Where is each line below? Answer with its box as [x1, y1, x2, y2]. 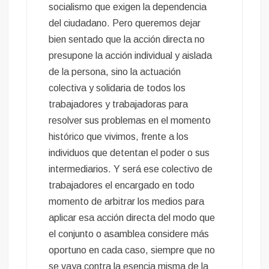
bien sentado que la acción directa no [49, 34, 205, 45]
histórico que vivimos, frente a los [49, 131, 189, 142]
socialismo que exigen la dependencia [49, 2, 207, 13]
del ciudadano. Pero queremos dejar [49, 18, 201, 29]
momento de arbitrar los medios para [49, 196, 205, 207]
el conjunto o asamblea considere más [49, 229, 210, 240]
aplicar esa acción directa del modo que [49, 213, 216, 223]
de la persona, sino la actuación [49, 67, 181, 77]
